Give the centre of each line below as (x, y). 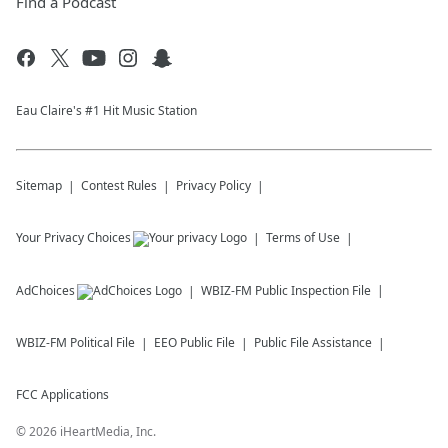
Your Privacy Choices (73, 237)
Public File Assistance (313, 342)
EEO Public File (194, 342)
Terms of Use (303, 237)
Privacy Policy (213, 185)
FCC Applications (62, 394)
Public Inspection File (313, 290)
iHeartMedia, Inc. (108, 431)
